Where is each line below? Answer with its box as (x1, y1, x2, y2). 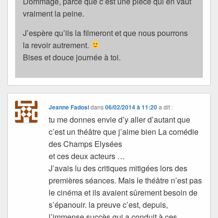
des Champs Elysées (49, 138, 123, 149)
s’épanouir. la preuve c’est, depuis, (49, 199, 168, 210)
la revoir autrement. (23, 39, 91, 51)
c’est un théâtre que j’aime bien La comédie (49, 126, 199, 137)
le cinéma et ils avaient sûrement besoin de (49, 186, 198, 198)
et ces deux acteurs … (49, 150, 126, 162)
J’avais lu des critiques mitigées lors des (49, 162, 188, 174)
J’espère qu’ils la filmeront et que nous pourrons (23, 27, 188, 38)
